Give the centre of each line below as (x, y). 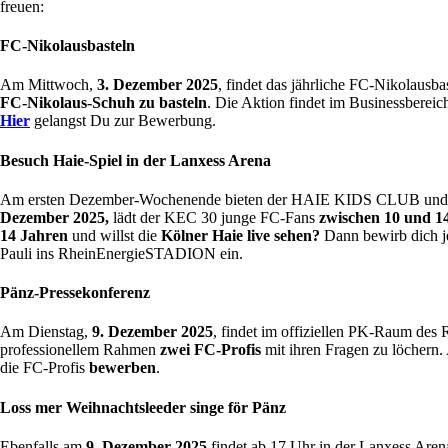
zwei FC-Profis (208, 350)
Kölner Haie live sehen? (242, 235)
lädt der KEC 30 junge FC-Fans (214, 217)
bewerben (122, 368)
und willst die (114, 235)
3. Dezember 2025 (157, 85)
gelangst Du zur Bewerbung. (126, 121)
